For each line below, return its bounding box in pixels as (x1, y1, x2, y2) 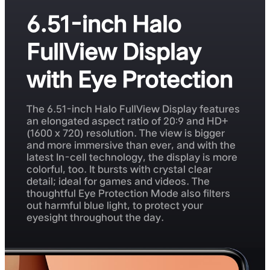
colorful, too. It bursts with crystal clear (27, 163, 212, 175)
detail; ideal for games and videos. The (27, 175, 210, 187)
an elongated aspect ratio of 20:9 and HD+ (27, 115, 228, 127)
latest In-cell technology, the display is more (27, 151, 237, 163)
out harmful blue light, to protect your (27, 199, 203, 211)
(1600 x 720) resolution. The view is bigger (27, 127, 225, 139)
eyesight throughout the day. (27, 211, 164, 223)
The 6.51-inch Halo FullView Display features (27, 102, 240, 115)
